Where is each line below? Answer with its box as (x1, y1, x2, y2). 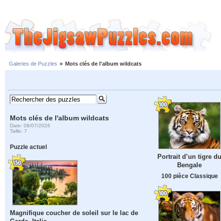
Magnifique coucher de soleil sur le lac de (10, 209, 139, 217)
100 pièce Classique (161, 173, 218, 180)
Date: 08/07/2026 (10, 122, 51, 128)
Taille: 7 (10, 128, 28, 134)
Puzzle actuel (10, 144, 47, 150)
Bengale (177, 161, 202, 169)
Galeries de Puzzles (9, 61, 57, 67)
